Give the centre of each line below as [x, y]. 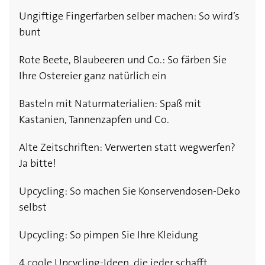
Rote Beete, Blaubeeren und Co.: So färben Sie [123, 60]
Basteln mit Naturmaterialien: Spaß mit [110, 104]
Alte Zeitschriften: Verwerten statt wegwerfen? [127, 148]
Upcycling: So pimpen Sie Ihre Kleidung [109, 235]
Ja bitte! [38, 164]
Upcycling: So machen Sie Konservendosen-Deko [130, 191]
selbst [33, 207]
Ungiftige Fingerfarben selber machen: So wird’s [129, 16]
